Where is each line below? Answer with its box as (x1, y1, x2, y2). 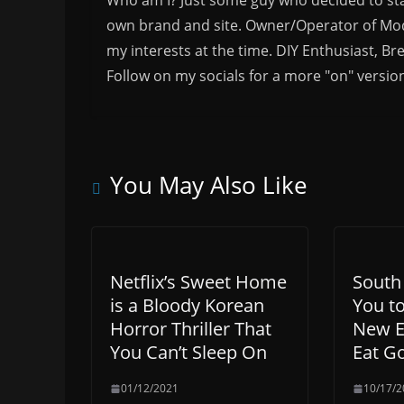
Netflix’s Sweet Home (110, 270, 287, 295)
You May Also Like (110, 169, 308, 202)
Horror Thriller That (110, 317, 271, 342)
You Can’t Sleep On (110, 340, 267, 365)
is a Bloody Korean (110, 293, 264, 318)
